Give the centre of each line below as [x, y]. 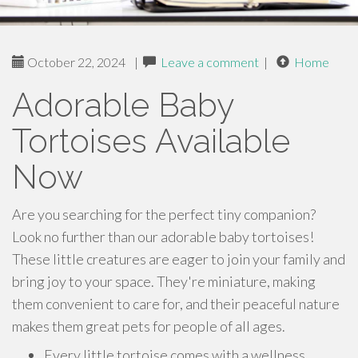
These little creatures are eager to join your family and [179, 259]
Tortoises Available [151, 141]
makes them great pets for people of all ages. [149, 326]
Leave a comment [210, 62]
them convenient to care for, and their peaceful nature [176, 304]
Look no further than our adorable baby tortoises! [163, 237]
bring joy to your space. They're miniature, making [164, 281]
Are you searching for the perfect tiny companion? [164, 214]
